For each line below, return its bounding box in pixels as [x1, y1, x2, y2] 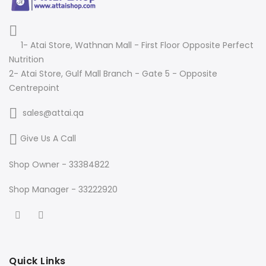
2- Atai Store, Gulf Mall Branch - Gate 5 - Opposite [9, 67, 217, 80]
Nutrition [9, 53, 44, 65]
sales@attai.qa [23, 107, 84, 119]
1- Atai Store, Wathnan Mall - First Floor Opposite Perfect [21, 39, 254, 51]
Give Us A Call [20, 132, 76, 145]
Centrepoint [9, 81, 59, 94]
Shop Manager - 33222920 [9, 183, 118, 195]
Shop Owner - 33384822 [9, 158, 109, 170]
